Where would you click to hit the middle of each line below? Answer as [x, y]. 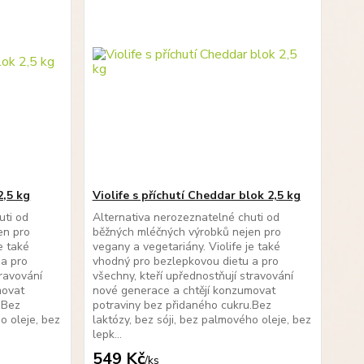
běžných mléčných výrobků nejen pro [186, 232]
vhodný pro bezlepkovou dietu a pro [185, 261]
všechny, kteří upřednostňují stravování [193, 276]
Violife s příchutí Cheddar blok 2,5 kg [196, 195]
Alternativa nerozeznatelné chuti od [186, 217]
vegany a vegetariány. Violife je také [186, 247]
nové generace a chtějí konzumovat [184, 290]
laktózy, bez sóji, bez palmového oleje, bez [201, 320]
